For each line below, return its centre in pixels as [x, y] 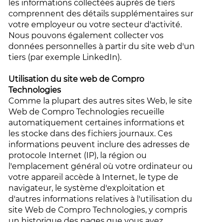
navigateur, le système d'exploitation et [87, 188]
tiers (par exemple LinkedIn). [66, 57]
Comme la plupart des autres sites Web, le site [101, 101]
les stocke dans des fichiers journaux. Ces [91, 134]
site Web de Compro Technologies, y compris [98, 210]
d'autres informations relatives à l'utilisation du [101, 199]
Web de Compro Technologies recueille [87, 112]
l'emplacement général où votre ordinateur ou [101, 166]
